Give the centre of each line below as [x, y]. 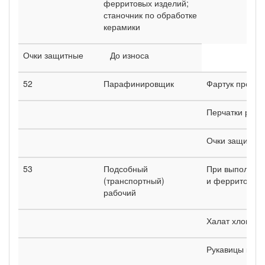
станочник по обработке [150, 14]
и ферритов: [230, 180]
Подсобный [126, 168]
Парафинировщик [139, 83]
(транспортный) [134, 180]
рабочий [120, 192]
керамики [122, 26]
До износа [130, 55]
